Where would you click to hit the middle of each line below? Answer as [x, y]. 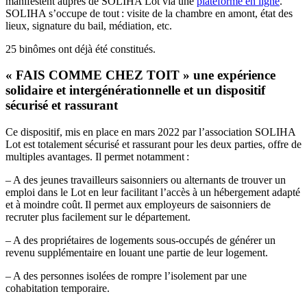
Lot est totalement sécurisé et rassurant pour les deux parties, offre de [153, 144]
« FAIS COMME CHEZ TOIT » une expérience [140, 75]
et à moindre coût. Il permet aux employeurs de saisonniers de [138, 205]
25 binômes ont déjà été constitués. [81, 49]
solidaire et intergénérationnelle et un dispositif [135, 90]
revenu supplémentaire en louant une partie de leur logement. [138, 253]
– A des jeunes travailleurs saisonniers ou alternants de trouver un [146, 180]
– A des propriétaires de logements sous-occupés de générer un [140, 240]
